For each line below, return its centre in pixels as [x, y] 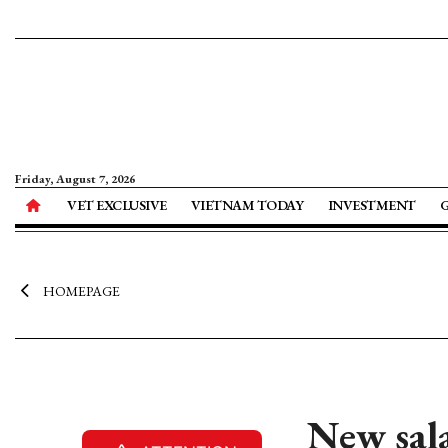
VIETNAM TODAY [247, 205]
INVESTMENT [371, 205]
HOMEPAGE [81, 291]
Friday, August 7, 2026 [75, 179]
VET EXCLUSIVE [117, 205]
